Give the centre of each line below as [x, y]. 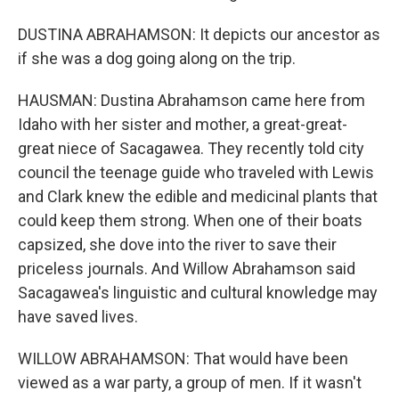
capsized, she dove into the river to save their [177, 244]
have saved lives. [78, 317]
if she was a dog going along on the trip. [157, 58]
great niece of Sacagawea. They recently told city [191, 148]
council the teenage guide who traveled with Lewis [196, 172]
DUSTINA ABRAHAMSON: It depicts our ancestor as [199, 34]
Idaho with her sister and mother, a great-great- [183, 124]
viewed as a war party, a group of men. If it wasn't [190, 383]
